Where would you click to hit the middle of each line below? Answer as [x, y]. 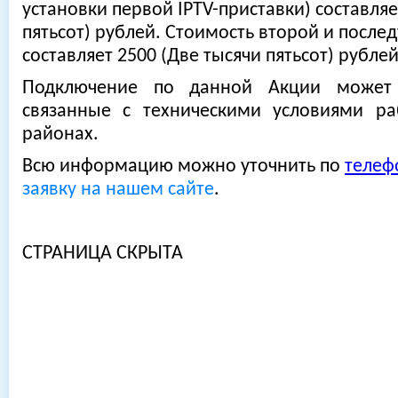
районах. [60, 135]
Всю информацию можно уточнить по [183, 167]
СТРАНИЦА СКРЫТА [103, 254]
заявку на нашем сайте [118, 190]
